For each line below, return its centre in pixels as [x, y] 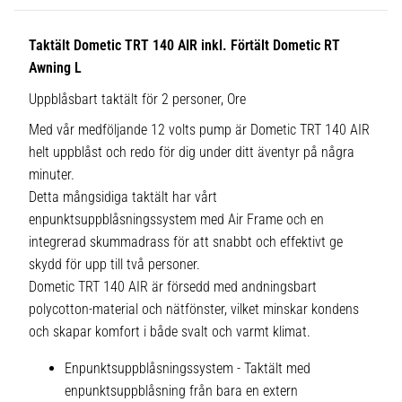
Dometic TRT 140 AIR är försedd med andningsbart [173, 287]
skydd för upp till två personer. [114, 265]
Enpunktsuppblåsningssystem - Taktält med [188, 369]
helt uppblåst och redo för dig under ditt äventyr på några [192, 153]
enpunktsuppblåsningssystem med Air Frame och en [176, 220]
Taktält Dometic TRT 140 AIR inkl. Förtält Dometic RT [184, 46]
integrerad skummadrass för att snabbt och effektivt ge [186, 242]
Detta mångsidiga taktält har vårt [123, 197]
